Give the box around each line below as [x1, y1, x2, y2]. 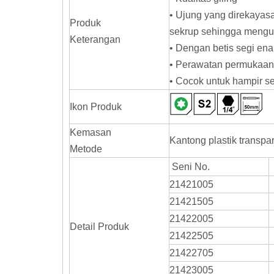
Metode [70, 144, 102, 155]
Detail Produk [70, 221, 129, 232]
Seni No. [169, 161, 215, 172]
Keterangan [70, 34, 120, 45]
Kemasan [70, 127, 116, 138]
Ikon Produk [70, 102, 122, 113]
